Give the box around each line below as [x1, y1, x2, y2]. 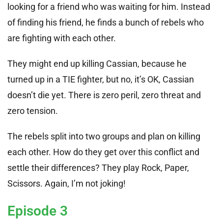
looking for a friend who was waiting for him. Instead [7, 1, 210, 12]
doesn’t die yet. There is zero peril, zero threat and [7, 89, 201, 100]
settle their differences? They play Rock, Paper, [7, 162, 189, 173]
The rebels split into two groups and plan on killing [7, 131, 200, 141]
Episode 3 [7, 202, 68, 219]
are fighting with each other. [7, 32, 116, 43]
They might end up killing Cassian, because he [7, 58, 187, 69]
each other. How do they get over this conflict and [7, 146, 199, 157]
